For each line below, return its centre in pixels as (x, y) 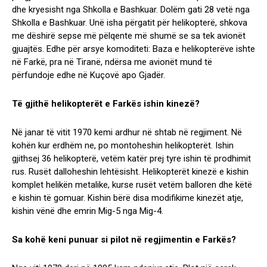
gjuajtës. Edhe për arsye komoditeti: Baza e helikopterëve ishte (133, 49)
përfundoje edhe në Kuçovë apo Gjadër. (89, 75)
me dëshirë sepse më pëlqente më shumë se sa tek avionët (129, 36)
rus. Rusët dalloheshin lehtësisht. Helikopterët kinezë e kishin (130, 172)
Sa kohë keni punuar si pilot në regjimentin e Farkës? (124, 240)
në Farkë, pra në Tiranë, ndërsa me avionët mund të (112, 62)
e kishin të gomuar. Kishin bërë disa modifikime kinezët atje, (128, 198)
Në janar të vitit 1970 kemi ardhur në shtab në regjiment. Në (127, 133)
